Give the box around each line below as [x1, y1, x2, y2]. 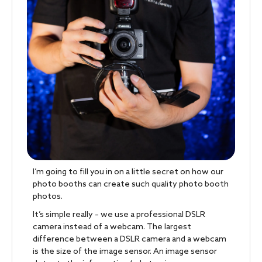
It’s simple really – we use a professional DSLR [33, 210, 205, 220]
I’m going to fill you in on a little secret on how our [33, 167, 223, 177]
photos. [33, 192, 63, 202]
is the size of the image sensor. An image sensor [33, 247, 217, 257]
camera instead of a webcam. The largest [33, 222, 191, 232]
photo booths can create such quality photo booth [33, 180, 229, 189]
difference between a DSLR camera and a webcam [33, 235, 226, 244]
